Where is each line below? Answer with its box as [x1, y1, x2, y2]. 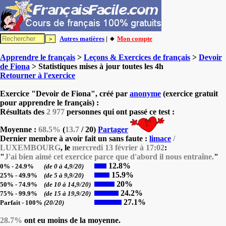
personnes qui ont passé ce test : [65, 107, 175, 116]
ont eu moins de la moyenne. [22, 216, 121, 224]
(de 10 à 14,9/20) [44, 181, 92, 188]
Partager [98, 125, 128, 134]
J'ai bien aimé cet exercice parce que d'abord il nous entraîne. [5, 152, 214, 161]
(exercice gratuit [161, 89, 218, 98]
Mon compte [117, 35, 152, 42]
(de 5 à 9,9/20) [44, 172, 85, 179]
